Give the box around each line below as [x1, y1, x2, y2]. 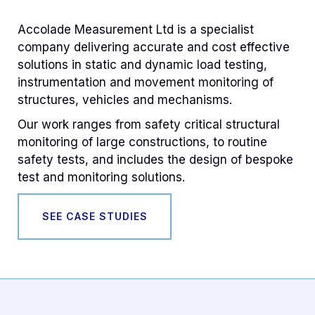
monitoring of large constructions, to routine [18, 134, 267, 149]
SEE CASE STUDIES [41, 210, 148, 222]
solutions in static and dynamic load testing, [18, 57, 267, 72]
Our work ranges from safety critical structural [18, 117, 280, 131]
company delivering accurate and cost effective [18, 39, 290, 54]
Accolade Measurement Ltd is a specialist [18, 22, 254, 37]
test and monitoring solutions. [18, 169, 185, 184]
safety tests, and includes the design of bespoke [18, 152, 293, 167]
